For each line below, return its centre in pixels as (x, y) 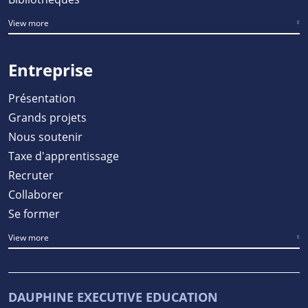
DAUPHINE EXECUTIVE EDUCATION (113, 297)
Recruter (31, 175)
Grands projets (47, 117)
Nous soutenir (45, 136)
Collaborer (36, 194)
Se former (34, 213)
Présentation (42, 98)
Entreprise (51, 69)
